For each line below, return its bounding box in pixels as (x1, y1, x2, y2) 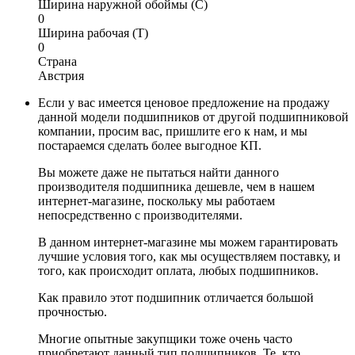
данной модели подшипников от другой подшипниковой (38, 109, 349, 124)
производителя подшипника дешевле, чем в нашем (38, 179, 315, 193)
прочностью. (38, 304, 107, 319)
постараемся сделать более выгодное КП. (38, 138, 261, 152)
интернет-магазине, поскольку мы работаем (38, 193, 275, 208)
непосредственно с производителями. (38, 208, 242, 222)
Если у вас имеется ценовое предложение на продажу (38, 95, 330, 109)
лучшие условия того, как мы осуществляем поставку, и (38, 249, 341, 263)
